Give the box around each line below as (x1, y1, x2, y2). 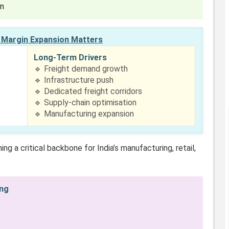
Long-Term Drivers (34, 53, 107, 62)
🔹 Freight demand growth (34, 64, 128, 74)
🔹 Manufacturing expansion (34, 109, 134, 119)
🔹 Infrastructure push (34, 75, 114, 85)
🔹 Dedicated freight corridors (34, 86, 143, 96)
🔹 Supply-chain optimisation (34, 98, 137, 107)
